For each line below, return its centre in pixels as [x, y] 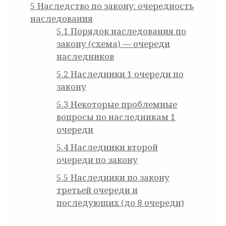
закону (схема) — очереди [113, 44]
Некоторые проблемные [123, 104]
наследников [85, 56]
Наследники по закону [119, 178]
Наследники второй [113, 147]
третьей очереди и [97, 190]
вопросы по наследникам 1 [116, 117]
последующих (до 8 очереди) [120, 203]
